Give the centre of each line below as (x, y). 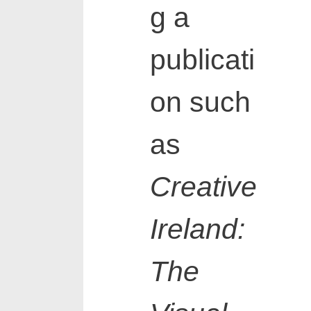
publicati (202, 60)
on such (200, 102)
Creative (203, 187)
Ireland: (197, 229)
